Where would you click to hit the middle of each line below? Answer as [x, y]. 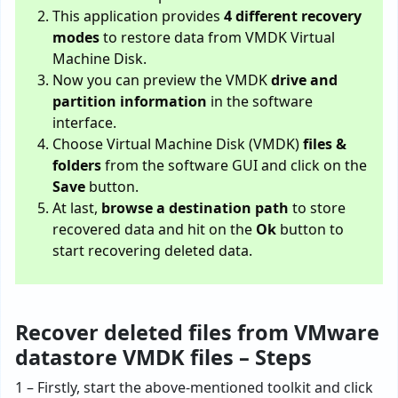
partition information [130, 101]
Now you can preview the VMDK [162, 80]
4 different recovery [293, 16]
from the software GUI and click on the [234, 165]
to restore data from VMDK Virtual [217, 37]
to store [317, 207]
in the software [260, 101]
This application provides [138, 16]
